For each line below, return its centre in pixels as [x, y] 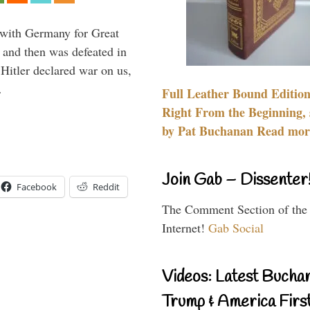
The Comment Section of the [235, 209]
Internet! [185, 227]
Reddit [106, 187]
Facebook [37, 187]
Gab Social [236, 227]
